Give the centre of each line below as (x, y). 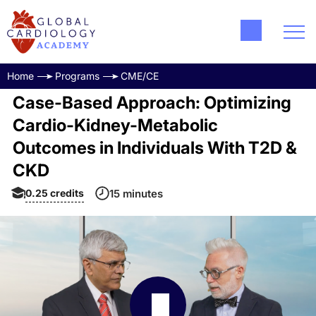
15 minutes (136, 193)
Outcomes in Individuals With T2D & (154, 148)
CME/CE (140, 76)
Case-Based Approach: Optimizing (152, 103)
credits (67, 193)
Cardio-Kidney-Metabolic (115, 125)
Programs (77, 76)
